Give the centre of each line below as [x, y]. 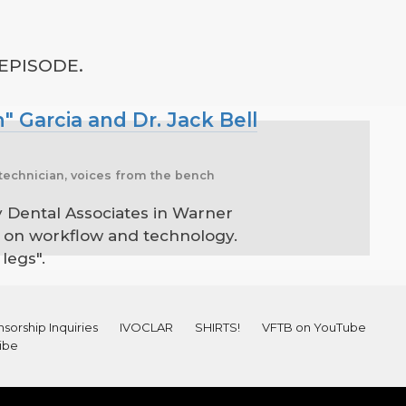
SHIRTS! [217, 327]
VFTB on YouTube [314, 327]
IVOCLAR [146, 327]
